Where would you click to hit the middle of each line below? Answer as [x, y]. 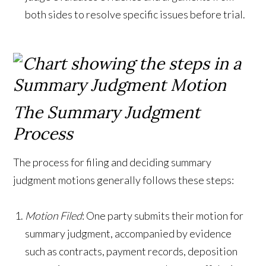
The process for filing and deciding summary [113, 162]
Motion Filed [54, 215]
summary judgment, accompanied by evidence [129, 233]
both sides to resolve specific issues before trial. [135, 14]
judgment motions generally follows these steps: [124, 180]
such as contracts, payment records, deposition [132, 251]
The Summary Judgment [107, 112]
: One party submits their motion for [163, 215]
